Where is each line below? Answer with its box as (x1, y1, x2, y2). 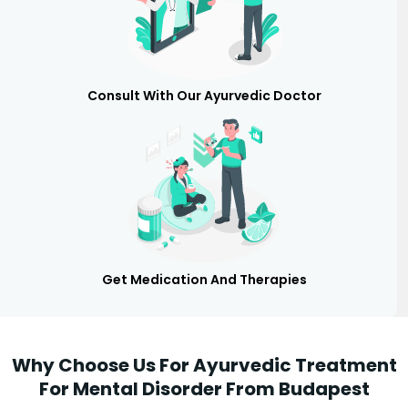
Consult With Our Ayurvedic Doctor (87, 86, 321, 105)
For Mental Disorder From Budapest (38, 375, 370, 402)
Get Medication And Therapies (101, 270, 307, 289)
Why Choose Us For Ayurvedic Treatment (11, 352, 397, 378)
